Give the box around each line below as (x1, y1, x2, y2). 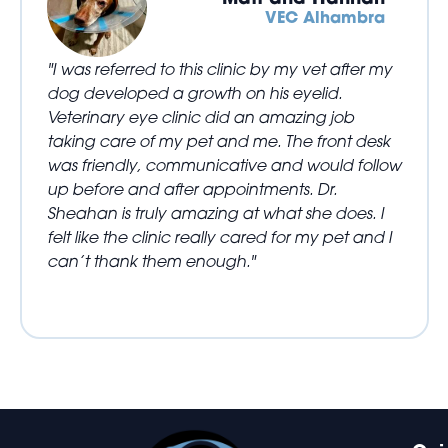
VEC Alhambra (264, 6, 385, 28)
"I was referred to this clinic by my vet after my (47, 58, 392, 80)
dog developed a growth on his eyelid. (47, 82, 342, 104)
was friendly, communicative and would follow (47, 154, 401, 176)
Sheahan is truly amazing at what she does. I (47, 202, 384, 224)
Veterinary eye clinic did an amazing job (47, 106, 354, 128)
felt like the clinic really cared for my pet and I (47, 226, 392, 248)
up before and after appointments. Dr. (47, 178, 337, 200)
